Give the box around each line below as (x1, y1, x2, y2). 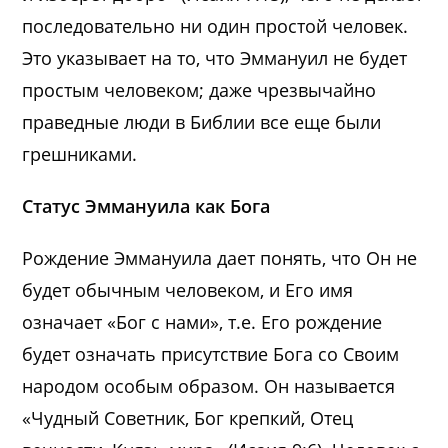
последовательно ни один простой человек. (22, 13, 409, 38)
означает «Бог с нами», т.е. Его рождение (22, 309, 383, 334)
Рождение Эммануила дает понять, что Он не (22, 245, 418, 270)
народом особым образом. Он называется (22, 373, 396, 398)
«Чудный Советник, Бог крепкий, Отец (22, 405, 354, 430)
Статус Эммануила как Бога (22, 193, 271, 218)
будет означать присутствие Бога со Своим (22, 341, 400, 366)
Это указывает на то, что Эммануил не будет (22, 45, 408, 70)
